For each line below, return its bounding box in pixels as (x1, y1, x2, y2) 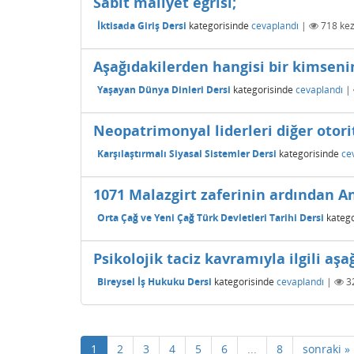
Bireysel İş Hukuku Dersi (97, 274, 212, 288)
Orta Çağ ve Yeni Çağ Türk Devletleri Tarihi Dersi (97, 210, 324, 224)
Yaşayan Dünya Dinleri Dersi (97, 82, 231, 96)
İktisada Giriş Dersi (97, 18, 186, 32)
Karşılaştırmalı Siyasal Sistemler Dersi (97, 146, 277, 160)
